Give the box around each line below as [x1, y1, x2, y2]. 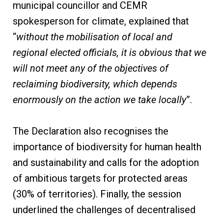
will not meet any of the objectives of [12, 62, 168, 75]
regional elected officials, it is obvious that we [12, 47, 206, 59]
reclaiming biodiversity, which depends [12, 78, 177, 90]
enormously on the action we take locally [12, 94, 186, 106]
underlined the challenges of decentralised [12, 204, 195, 216]
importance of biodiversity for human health [12, 141, 201, 153]
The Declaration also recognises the [12, 125, 168, 137]
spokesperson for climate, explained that [12, 15, 189, 27]
